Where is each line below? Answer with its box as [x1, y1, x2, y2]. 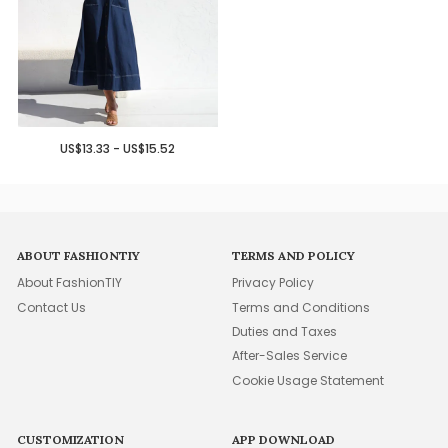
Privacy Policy [232, 274, 315, 292]
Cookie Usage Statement [232, 371, 385, 389]
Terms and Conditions [232, 298, 371, 316]
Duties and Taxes [232, 323, 338, 341]
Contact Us [17, 298, 87, 316]
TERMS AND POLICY [232, 248, 356, 264]
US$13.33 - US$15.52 [60, 139, 176, 157]
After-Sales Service [232, 347, 348, 365]
